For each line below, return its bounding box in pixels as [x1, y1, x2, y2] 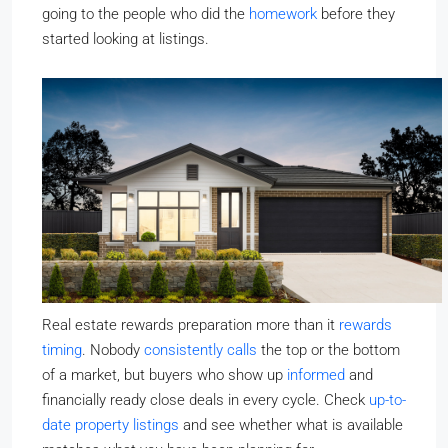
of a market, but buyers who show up [42, 365, 287, 384]
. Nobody [82, 340, 144, 359]
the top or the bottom [257, 340, 400, 359]
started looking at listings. [42, 29, 209, 48]
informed [287, 365, 345, 384]
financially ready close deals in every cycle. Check [42, 390, 369, 409]
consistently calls [144, 340, 257, 359]
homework [249, 4, 317, 23]
